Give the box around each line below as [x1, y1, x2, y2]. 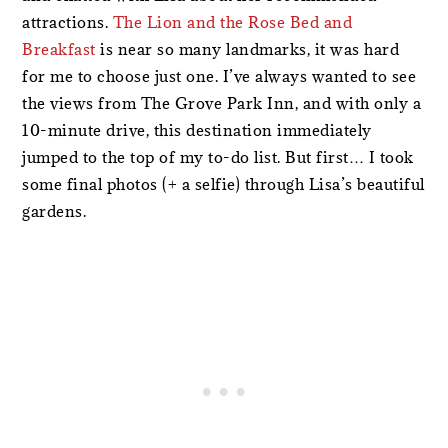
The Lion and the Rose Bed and [112, 12, 353, 33]
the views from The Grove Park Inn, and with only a [22, 93, 422, 114]
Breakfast [22, 39, 96, 60]
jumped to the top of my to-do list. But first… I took [22, 147, 414, 168]
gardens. [22, 201, 87, 222]
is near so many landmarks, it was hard [95, 39, 400, 60]
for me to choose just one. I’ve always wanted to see [22, 66, 417, 87]
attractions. [22, 12, 113, 33]
